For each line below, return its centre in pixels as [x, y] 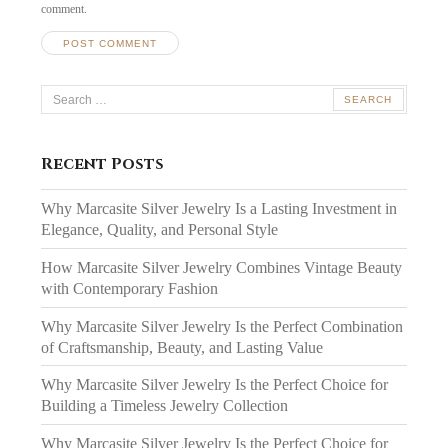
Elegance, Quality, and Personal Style [160, 230]
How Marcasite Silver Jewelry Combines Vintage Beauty [222, 267]
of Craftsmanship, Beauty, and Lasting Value [182, 347]
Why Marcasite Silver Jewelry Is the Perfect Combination [222, 326]
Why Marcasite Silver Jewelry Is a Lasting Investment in [219, 209]
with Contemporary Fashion [130, 288]
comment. [64, 9]
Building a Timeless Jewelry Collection [165, 406]
